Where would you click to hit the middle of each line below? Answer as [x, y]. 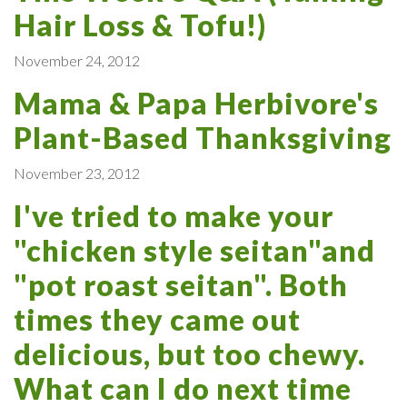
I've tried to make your [174, 215]
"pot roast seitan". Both [181, 284]
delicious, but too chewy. [189, 353]
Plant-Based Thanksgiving [203, 137]
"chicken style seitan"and [194, 250]
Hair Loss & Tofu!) [140, 25]
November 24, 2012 [77, 60]
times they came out [157, 319]
